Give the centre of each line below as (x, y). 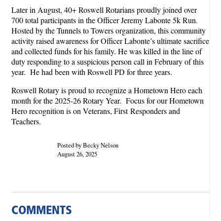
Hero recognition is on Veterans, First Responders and (96, 111)
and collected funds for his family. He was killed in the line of (107, 51)
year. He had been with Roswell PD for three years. (92, 72)
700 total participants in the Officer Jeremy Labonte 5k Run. (105, 20)
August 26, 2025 (77, 154)
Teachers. (27, 121)
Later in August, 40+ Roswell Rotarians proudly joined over (104, 10)
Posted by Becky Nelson (88, 145)
